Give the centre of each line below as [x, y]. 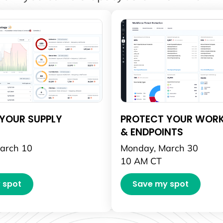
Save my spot [160, 184]
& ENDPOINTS [152, 132]
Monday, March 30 [159, 148]
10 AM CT [141, 161]
